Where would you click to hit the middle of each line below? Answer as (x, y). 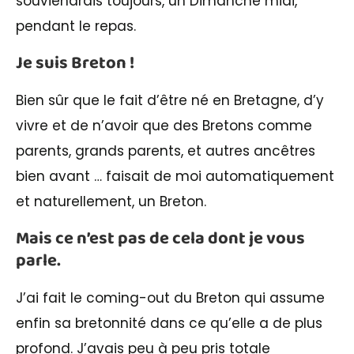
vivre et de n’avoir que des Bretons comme (164, 125)
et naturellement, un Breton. (111, 201)
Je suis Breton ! (75, 63)
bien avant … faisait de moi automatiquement (175, 176)
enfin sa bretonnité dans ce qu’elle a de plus (169, 323)
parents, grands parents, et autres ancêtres (166, 151)
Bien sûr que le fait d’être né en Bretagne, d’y (170, 100)
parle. (38, 260)
